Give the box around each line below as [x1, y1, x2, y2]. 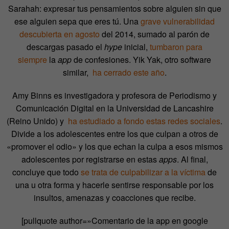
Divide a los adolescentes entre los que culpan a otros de [11, 128, 218, 140]
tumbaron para [150, 41, 202, 53]
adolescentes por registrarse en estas [21, 153, 159, 166]
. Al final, [176, 153, 208, 166]
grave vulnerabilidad [141, 15, 215, 28]
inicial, [122, 41, 150, 53]
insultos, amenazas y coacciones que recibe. [33, 192, 196, 204]
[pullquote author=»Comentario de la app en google [21, 215, 208, 227]
